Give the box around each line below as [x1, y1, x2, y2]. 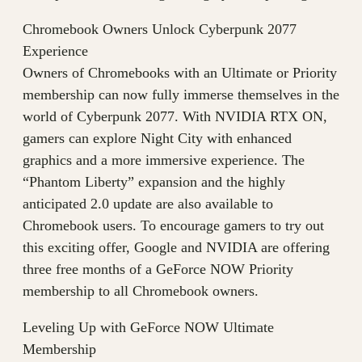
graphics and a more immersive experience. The [23, 152, 305, 169]
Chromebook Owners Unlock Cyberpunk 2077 [23, 21, 297, 38]
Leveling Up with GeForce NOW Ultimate [23, 319, 274, 336]
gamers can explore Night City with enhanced [23, 130, 292, 147]
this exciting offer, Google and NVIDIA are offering [23, 239, 330, 256]
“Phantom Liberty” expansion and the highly [23, 174, 285, 191]
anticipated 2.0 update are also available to [23, 196, 273, 213]
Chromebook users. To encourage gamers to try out [23, 217, 324, 234]
